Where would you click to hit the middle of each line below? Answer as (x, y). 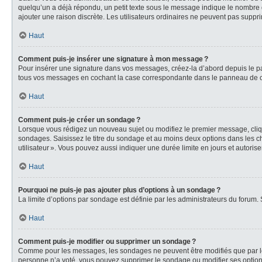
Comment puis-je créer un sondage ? (79, 120)
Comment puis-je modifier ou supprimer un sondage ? (107, 241)
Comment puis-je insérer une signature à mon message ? (113, 59)
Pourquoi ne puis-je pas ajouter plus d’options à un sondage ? (119, 190)
